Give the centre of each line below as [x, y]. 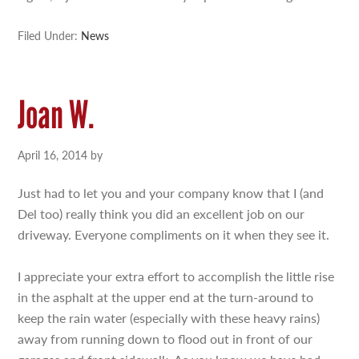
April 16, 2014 [53, 155]
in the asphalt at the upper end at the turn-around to [166, 297]
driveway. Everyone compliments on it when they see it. [174, 234]
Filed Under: [50, 35]
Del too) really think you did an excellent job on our [161, 214]
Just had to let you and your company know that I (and [171, 193]
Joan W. [56, 115]
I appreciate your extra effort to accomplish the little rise [176, 276]
